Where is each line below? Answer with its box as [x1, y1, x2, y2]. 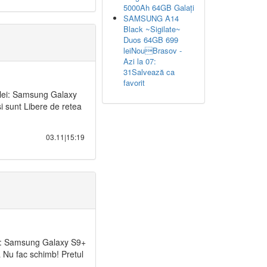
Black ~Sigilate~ [123, 23, 181, 35]
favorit [123, 77, 145, 88]
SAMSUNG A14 [123, 13, 179, 24]
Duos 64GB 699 [123, 34, 178, 45]
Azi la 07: [123, 55, 156, 67]
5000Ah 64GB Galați [123, 2, 194, 13]
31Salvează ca [123, 66, 175, 77]
